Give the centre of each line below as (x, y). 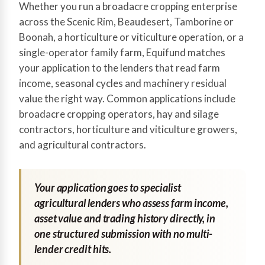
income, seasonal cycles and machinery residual (123, 83)
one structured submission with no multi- (124, 234)
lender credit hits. (73, 249)
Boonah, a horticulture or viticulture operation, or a (131, 37)
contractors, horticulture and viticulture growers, (128, 129)
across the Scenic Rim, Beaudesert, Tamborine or (126, 22)
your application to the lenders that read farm (119, 68)
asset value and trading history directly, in (125, 218)
